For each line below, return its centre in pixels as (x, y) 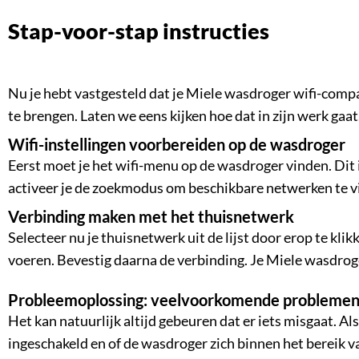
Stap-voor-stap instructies (145, 30)
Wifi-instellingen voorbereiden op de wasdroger (185, 144)
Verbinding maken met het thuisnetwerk (156, 216)
